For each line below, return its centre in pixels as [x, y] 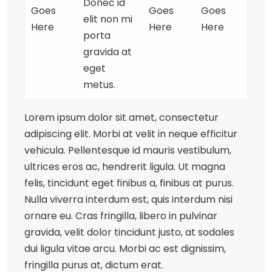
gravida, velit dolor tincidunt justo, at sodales [129, 233]
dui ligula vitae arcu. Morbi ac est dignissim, [125, 249]
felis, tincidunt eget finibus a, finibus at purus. [129, 183]
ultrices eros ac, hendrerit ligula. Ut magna [125, 167]
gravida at [107, 52]
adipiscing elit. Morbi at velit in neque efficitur [131, 134]
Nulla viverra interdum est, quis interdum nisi [128, 200]
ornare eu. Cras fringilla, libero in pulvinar [121, 216]
